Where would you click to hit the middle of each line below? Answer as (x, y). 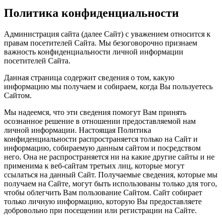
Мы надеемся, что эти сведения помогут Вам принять (95, 112)
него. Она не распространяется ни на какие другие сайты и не (109, 157)
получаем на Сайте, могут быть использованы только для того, (111, 183)
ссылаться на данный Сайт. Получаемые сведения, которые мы (111, 174)
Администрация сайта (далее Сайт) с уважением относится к (107, 34)
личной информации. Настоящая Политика (78, 130)
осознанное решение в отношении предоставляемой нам (100, 121)
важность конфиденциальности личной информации (94, 52)
